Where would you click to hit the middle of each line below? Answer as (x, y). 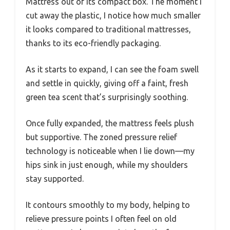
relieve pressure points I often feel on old (101, 218)
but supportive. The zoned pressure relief (101, 137)
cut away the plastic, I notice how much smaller (113, 15)
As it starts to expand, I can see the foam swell (112, 69)
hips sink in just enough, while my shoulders (107, 165)
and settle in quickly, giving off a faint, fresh (107, 83)
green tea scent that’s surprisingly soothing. (107, 97)
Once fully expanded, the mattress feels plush (110, 123)
